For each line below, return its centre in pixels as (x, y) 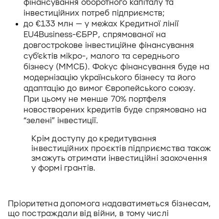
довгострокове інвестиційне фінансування (109, 45)
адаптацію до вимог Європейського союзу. (109, 88)
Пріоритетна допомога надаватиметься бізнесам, (109, 204)
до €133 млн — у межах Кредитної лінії (101, 24)
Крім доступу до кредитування (95, 139)
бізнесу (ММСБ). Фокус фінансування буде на (116, 67)
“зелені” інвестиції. (62, 121)
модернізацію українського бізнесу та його (109, 78)
